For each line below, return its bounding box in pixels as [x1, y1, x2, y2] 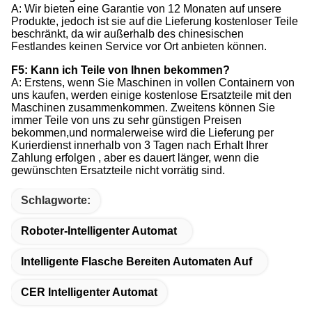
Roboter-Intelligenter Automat [21, 225, 177, 237]
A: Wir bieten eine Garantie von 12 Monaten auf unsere [11, 3, 281, 15]
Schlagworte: [21, 194, 91, 207]
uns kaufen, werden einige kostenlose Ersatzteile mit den [11, 89, 292, 102]
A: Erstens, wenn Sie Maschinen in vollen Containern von [11, 77, 295, 89]
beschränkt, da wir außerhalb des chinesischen [11, 28, 244, 40]
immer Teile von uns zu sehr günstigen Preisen [11, 114, 242, 127]
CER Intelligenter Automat [21, 286, 157, 299]
